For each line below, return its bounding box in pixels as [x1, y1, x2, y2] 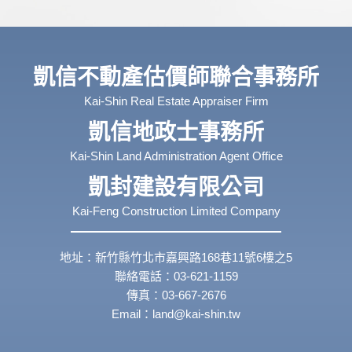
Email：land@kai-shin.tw [112, 307, 240, 321]
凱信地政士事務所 [88, 120, 264, 145]
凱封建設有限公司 [88, 175, 264, 200]
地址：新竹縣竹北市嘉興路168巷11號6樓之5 [60, 251, 292, 265]
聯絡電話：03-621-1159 [114, 269, 238, 284]
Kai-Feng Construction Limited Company [71, 204, 280, 218]
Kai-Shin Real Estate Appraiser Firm [83, 94, 269, 108]
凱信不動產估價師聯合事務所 [33, 65, 319, 90]
